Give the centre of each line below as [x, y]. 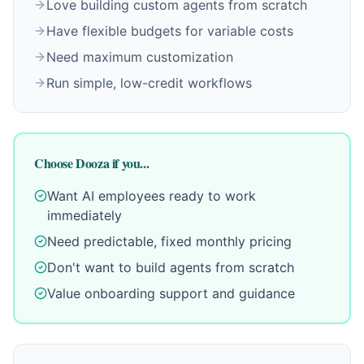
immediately [84, 215]
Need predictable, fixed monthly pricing [169, 241]
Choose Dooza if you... [92, 163]
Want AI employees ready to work [152, 196]
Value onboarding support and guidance [171, 293]
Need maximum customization [140, 57]
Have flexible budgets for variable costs [170, 31]
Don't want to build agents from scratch [171, 267]
